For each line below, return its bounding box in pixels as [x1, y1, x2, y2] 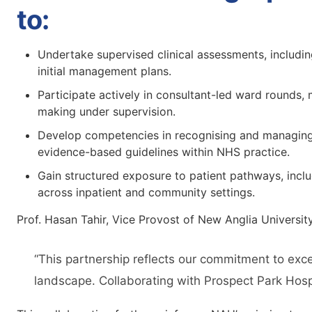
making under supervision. [38, 104, 175, 118]
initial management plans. [38, 64, 171, 78]
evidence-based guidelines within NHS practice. [38, 145, 290, 159]
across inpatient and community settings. [38, 185, 255, 199]
